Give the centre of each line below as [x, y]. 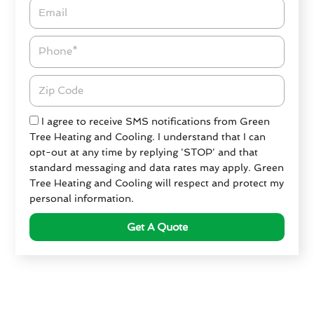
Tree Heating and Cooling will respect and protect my [157, 183]
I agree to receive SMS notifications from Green [156, 122]
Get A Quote [157, 227]
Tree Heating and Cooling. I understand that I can [148, 137]
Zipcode [48, 82]
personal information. [82, 199]
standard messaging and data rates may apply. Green [157, 168]
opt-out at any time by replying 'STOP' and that [144, 152]
